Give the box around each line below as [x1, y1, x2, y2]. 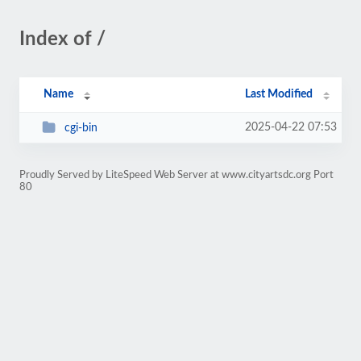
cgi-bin [64, 122, 98, 134]
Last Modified [245, 89, 313, 100]
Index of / [19, 30, 106, 49]
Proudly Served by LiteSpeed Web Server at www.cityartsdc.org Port [19, 170, 334, 180]
